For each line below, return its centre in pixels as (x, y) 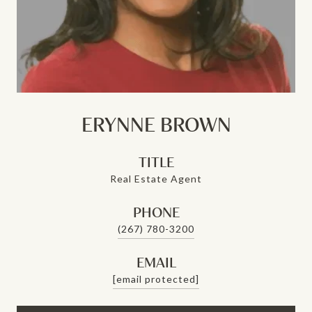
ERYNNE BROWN (156, 124)
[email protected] (156, 279)
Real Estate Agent (156, 178)
